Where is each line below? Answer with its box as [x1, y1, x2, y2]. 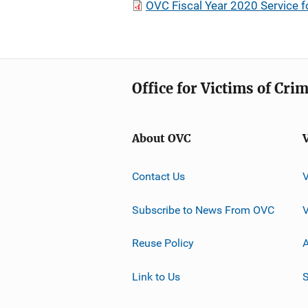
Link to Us [132, 269, 180, 283]
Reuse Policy [132, 236, 194, 250]
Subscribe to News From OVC [132, 203, 274, 217]
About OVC [132, 132, 191, 145]
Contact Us [132, 169, 185, 183]
